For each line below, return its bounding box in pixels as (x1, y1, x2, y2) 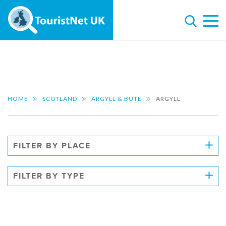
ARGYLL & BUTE (91, 95, 142, 102)
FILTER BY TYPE (13, 171, 85, 181)
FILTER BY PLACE (13, 141, 91, 151)
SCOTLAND (42, 95, 77, 102)
